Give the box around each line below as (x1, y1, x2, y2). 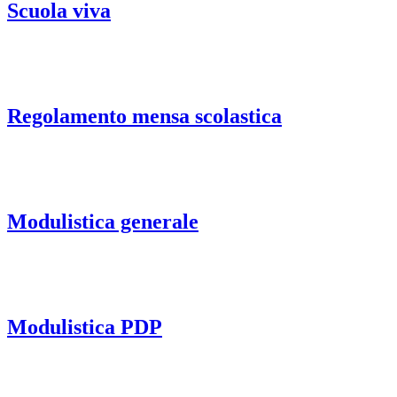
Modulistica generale (7, 209, 198, 233)
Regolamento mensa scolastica (7, 105, 282, 128)
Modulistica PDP (7, 315, 162, 339)
